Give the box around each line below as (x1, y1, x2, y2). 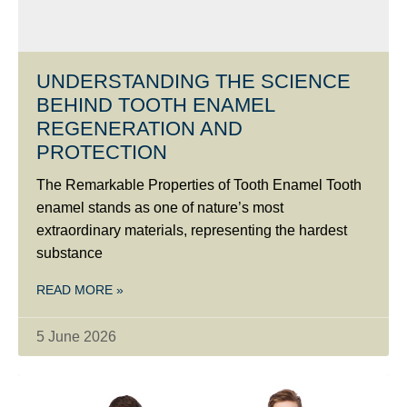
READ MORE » (36, 282, 124, 297)
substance (36, 244, 103, 261)
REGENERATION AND (36, 116, 243, 140)
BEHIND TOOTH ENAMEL (36, 93, 274, 116)
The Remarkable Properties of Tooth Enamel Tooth (36, 176, 362, 193)
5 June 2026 (36, 328, 116, 344)
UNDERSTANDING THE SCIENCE (36, 69, 351, 93)
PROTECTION (36, 140, 167, 164)
